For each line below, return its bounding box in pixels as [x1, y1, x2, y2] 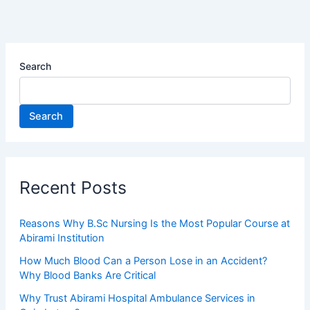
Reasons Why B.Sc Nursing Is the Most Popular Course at [19, 217, 290, 230]
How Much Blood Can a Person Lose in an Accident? [19, 255, 267, 268]
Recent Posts [19, 177, 127, 199]
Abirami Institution [19, 232, 104, 245]
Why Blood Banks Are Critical [19, 269, 158, 282]
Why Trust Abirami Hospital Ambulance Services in [19, 292, 255, 305]
